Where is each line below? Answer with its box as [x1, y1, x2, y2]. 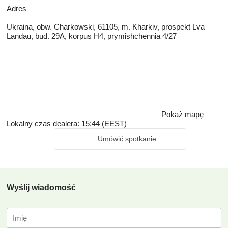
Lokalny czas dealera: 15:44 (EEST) [7, 119, 127, 128]
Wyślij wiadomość [7, 183, 76, 192]
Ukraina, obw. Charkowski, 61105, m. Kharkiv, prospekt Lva [7, 22, 205, 31]
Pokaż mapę [161, 110, 204, 119]
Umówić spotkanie [98, 135, 156, 143]
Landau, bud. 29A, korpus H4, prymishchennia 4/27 [7, 32, 177, 40]
